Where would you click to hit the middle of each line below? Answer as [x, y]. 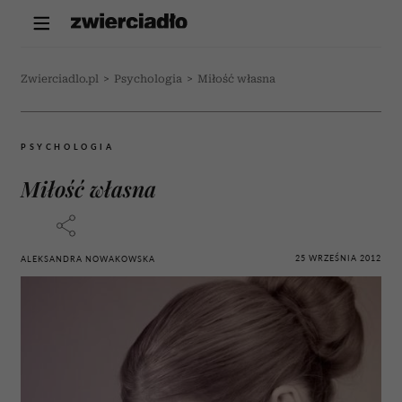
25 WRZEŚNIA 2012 [338, 258]
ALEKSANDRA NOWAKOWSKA [88, 259]
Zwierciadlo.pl [60, 79]
